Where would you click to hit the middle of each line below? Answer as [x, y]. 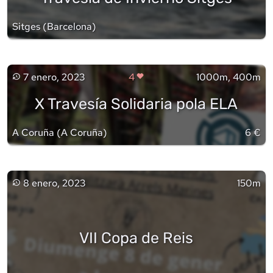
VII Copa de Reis [136, 237]
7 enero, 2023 [54, 77]
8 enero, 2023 [54, 183]
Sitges [26, 27]
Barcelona [69, 27]
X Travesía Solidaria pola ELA [136, 103]
